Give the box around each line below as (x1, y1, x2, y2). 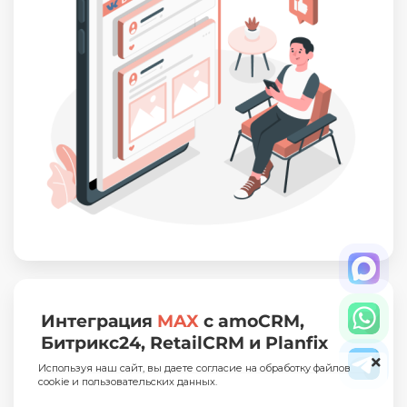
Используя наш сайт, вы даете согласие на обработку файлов (38, 362, 352, 374)
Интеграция (41, 311, 157, 333)
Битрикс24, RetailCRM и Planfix (41, 333, 328, 354)
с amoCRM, (203, 311, 304, 333)
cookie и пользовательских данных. (38, 375, 218, 388)
